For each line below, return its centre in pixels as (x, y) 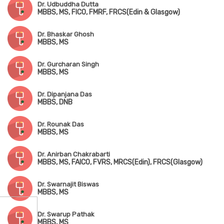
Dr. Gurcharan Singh (68, 64)
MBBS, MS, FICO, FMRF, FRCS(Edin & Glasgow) (109, 12)
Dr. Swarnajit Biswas (68, 184)
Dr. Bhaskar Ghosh (66, 34)
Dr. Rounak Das (61, 124)
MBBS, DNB (55, 102)
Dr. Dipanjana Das (65, 94)
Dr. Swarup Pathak (66, 214)
